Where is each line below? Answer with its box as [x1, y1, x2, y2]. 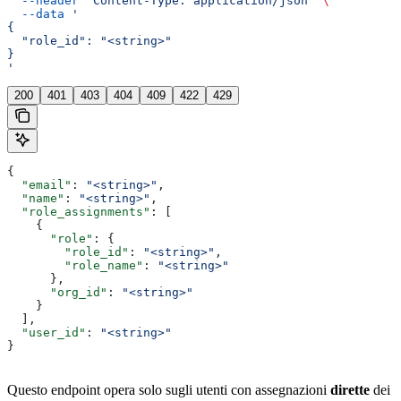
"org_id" [7, 285, 107, 299]
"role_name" [7, 258, 143, 272]
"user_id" [7, 325, 86, 339]
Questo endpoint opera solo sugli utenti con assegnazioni [7, 381, 330, 397]
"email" [7, 177, 72, 192]
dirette [330, 381, 370, 397]
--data [7, 6, 64, 21]
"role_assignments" [7, 204, 150, 218]
